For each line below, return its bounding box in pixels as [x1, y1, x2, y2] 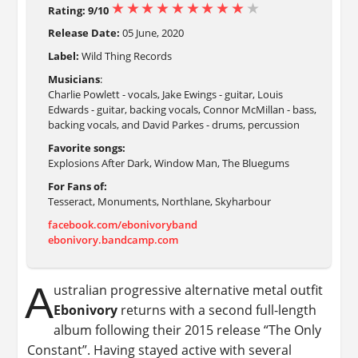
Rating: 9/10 [47, 2, 109, 18]
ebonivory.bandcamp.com [47, 233, 178, 248]
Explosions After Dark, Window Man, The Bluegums [47, 156, 289, 171]
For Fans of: [47, 179, 107, 194]
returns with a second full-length [121, 300, 317, 319]
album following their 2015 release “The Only [54, 320, 322, 339]
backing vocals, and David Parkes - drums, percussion [47, 117, 300, 133]
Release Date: [47, 26, 120, 41]
